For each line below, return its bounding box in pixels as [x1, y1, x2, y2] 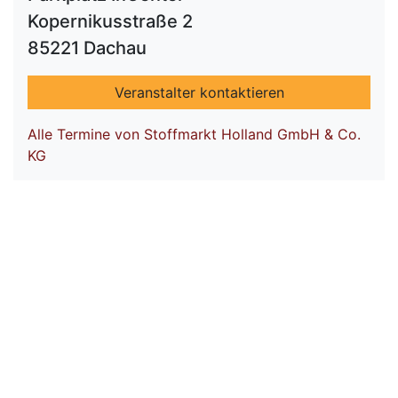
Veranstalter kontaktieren [114, 84, 284, 101]
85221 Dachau [28, 37, 147, 59]
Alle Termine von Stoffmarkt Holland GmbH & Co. [28, 125, 361, 143]
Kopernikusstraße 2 [28, 11, 193, 32]
